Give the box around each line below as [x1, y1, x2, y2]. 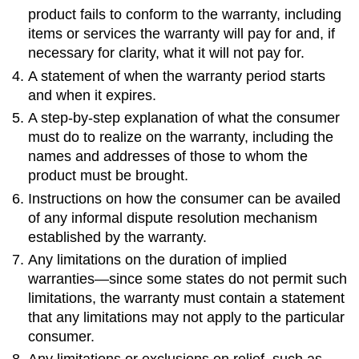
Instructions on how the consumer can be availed [28, 190, 341, 207]
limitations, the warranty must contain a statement [28, 290, 345, 307]
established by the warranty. [28, 228, 208, 245]
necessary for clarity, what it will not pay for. [28, 45, 305, 62]
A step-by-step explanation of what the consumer [28, 110, 341, 127]
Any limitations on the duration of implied [28, 252, 288, 268]
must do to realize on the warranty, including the [28, 129, 334, 146]
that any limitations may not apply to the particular [28, 309, 345, 326]
